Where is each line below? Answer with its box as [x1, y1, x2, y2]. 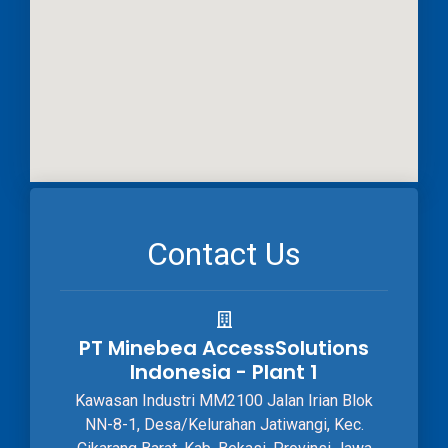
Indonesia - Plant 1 [130, 357, 318, 386]
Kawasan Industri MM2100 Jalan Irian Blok [75, 390, 373, 410]
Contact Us [147, 234, 301, 273]
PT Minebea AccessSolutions [79, 333, 369, 362]
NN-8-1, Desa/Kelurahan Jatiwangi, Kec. [84, 414, 364, 434]
